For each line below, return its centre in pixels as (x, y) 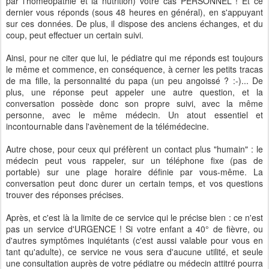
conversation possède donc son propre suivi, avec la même (134, 103)
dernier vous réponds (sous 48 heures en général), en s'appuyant (134, 12)
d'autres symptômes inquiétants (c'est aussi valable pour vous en (134, 240)
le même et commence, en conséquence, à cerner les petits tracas (134, 69)
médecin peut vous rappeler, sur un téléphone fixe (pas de (134, 160)
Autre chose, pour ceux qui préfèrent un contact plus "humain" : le (134, 149)
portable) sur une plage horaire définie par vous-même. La (134, 172)
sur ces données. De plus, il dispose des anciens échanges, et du (134, 23)
